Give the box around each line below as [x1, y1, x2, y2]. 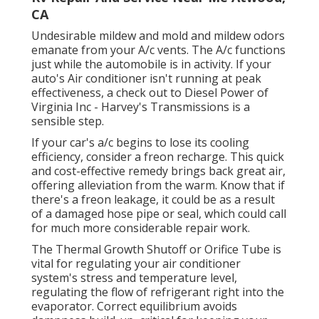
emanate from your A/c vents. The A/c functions [31, 42, 286, 58]
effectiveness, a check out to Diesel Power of [31, 85, 268, 101]
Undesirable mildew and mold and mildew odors [31, 28, 285, 44]
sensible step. [31, 113, 104, 130]
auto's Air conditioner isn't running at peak [31, 70, 261, 87]
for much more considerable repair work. [31, 220, 250, 236]
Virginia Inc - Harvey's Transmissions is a [31, 99, 250, 115]
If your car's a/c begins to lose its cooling [31, 135, 249, 151]
